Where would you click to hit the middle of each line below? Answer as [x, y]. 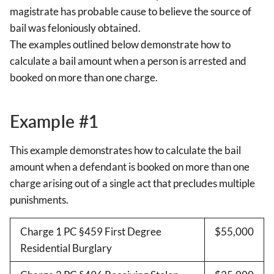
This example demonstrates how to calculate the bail [125, 150]
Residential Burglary [66, 248]
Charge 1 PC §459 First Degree [91, 232]
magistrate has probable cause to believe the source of [131, 12]
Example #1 [54, 121]
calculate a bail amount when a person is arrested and [128, 61]
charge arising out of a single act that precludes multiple [132, 183]
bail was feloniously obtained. [75, 28]
